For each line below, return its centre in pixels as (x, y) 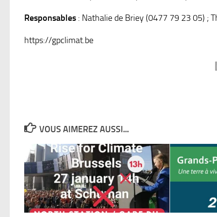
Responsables (51, 18)
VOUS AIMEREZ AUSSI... (84, 130)
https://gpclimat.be (59, 40)
